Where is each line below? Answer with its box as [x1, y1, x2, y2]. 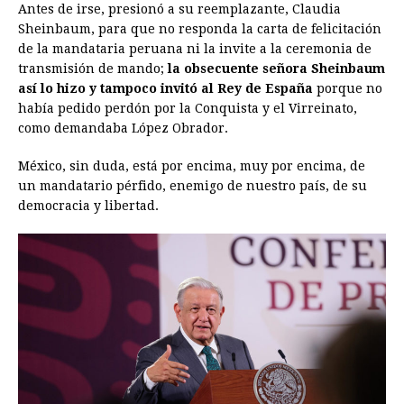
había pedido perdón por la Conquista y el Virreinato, [18, 100, 357, 115]
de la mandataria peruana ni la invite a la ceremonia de [18, 41, 372, 56]
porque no [313, 80, 382, 96]
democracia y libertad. [18, 197, 159, 213]
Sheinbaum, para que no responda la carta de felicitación [18, 21, 381, 36]
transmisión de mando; [18, 60, 168, 76]
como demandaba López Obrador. [18, 120, 228, 135]
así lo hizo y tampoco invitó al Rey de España [18, 80, 313, 96]
